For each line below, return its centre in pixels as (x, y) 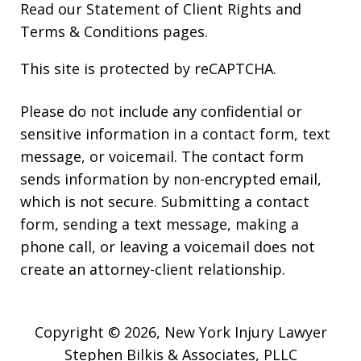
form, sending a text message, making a (160, 224)
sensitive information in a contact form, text (175, 134)
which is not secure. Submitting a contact (165, 202)
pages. (183, 32)
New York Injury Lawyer (245, 332)
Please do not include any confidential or (161, 112)
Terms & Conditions (89, 32)
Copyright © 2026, (99, 332)
